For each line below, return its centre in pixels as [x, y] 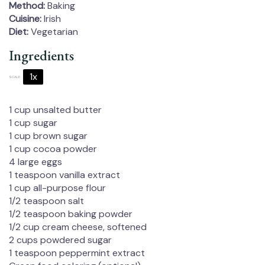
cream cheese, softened [93, 227]
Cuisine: [25, 19]
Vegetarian [54, 32]
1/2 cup [24, 227]
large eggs [39, 162]
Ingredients [41, 56]
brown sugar [59, 136]
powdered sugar [75, 240]
